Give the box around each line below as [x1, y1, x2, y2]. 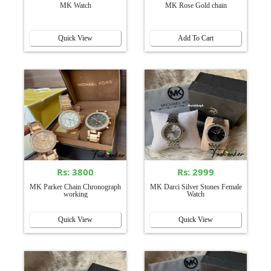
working [63, 189, 88, 198]
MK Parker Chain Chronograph [30, 182, 121, 191]
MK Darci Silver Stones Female [149, 182, 242, 191]
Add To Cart [178, 33, 214, 42]
